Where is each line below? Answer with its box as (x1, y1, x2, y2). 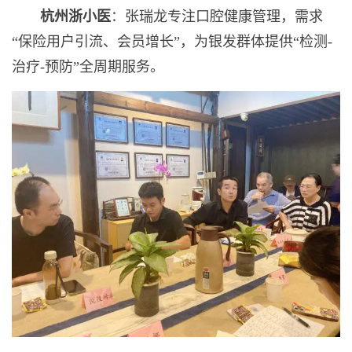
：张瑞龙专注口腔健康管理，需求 (111, 8, 323, 24)
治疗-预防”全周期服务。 (12, 58, 164, 75)
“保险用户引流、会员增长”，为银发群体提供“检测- (12, 33, 332, 49)
